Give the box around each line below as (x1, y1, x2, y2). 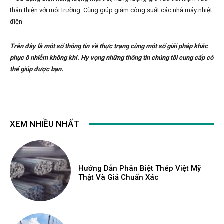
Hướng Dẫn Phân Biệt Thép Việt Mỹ (78, 163, 201, 173)
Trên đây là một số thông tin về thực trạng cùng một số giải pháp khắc (10, 42, 208, 50)
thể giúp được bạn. (10, 65, 63, 73)
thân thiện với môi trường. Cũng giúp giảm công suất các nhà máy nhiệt (10, 6, 212, 14)
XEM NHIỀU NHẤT (10, 118, 79, 129)
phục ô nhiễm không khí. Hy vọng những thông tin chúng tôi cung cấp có (10, 53, 213, 61)
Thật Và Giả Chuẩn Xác (78, 172, 159, 182)
